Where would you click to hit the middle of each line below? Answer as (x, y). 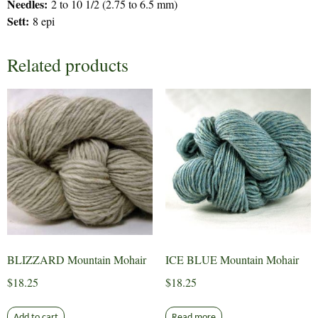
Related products (68, 65)
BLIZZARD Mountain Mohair (77, 259)
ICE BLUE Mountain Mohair (232, 259)
